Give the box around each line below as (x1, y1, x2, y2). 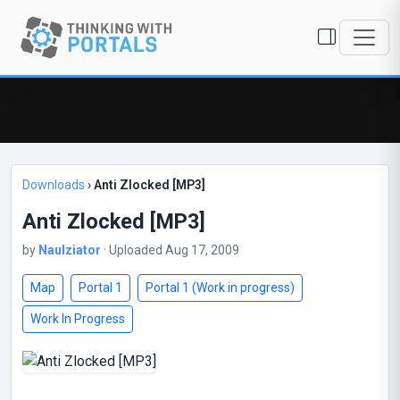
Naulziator (38, 243, 101, 257)
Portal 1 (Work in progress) (146, 280, 295, 295)
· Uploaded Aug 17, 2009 (101, 243, 239, 257)
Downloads (22, 178, 85, 192)
